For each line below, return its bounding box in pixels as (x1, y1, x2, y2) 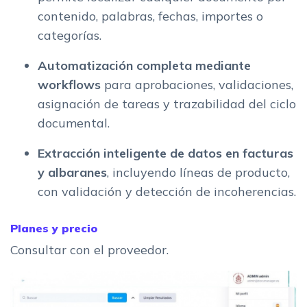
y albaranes (38, 164, 107, 181)
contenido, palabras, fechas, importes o (38, 8, 263, 25)
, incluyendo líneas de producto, (107, 164, 290, 181)
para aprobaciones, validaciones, (101, 77, 293, 93)
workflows (38, 77, 101, 93)
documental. (38, 115, 110, 132)
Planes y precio (10, 221, 97, 236)
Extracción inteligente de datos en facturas (38, 145, 293, 162)
